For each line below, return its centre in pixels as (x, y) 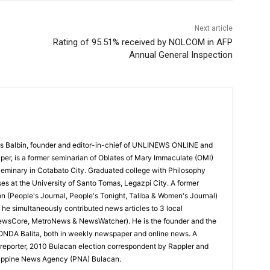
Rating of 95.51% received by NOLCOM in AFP (143, 42)
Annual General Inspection (181, 55)
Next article (213, 29)
